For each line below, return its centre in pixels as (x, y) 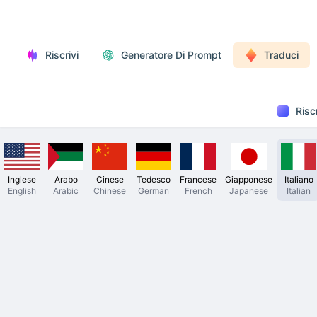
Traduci (281, 55)
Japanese (249, 190)
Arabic (66, 190)
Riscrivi (62, 55)
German (154, 190)
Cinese (110, 179)
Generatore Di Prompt (171, 55)
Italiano (299, 179)
